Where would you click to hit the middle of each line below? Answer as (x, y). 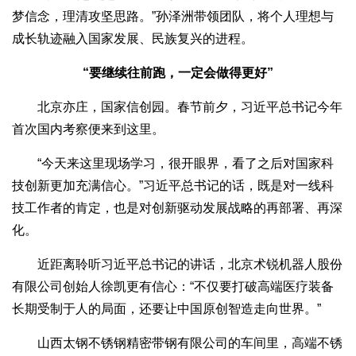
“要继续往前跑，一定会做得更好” (178, 73)
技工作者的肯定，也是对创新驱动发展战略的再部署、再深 (177, 208)
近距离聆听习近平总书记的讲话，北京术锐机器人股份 (177, 265)
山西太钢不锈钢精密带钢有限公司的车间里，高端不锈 (177, 343)
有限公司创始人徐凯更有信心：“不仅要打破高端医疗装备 (173, 287)
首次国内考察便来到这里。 (88, 130)
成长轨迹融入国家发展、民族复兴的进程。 (133, 39)
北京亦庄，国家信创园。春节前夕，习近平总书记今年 (177, 107)
